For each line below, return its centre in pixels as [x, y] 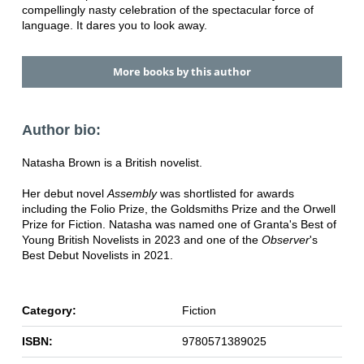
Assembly [132, 193]
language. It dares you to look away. [114, 26]
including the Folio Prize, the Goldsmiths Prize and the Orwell [178, 208]
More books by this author [182, 72]
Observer [285, 239]
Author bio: [61, 130]
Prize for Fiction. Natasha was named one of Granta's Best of [179, 224]
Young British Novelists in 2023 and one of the [141, 239]
